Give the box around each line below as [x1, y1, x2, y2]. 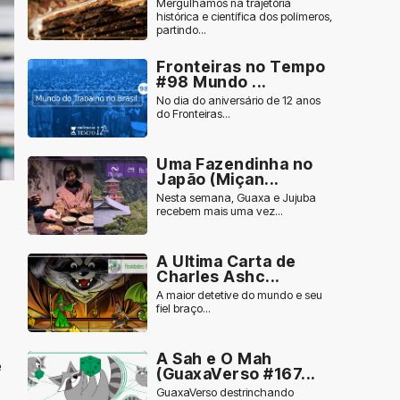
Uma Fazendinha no [156, 154, 313, 173]
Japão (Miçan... [156, 170, 279, 188]
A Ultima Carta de [156, 252, 296, 271]
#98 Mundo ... [156, 72, 267, 91]
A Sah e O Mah [156, 349, 272, 368]
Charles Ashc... [156, 267, 280, 286]
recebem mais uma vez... [156, 204, 283, 218]
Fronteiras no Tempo [156, 57, 326, 76]
